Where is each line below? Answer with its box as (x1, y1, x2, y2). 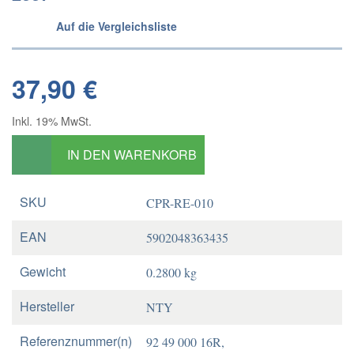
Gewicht (20, 262, 66, 281)
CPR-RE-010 (146, 194, 213, 211)
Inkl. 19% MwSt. (12, 113, 92, 129)
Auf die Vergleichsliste (56, 18, 177, 34)
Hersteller (20, 297, 74, 315)
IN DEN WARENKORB (67, 145, 197, 164)
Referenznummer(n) (20, 332, 132, 350)
